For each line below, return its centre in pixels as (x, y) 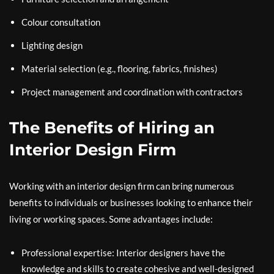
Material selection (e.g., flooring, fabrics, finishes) (120, 69)
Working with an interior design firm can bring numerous (122, 186)
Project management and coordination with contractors (132, 92)
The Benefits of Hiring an (112, 128)
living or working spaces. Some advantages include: (111, 219)
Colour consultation (61, 22)
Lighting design (52, 46)
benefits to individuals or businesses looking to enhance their (131, 203)
